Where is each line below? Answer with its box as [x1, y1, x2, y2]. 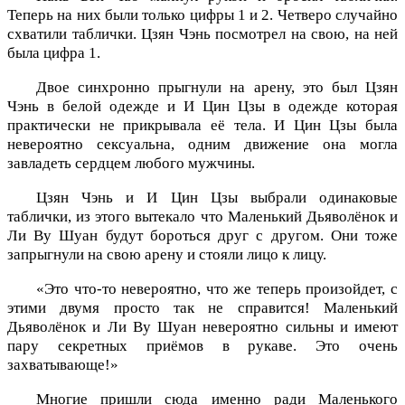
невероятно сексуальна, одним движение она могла [7, 136, 398, 154]
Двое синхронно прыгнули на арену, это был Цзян [36, 79, 398, 97]
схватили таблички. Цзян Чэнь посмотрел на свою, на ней [7, 25, 398, 43]
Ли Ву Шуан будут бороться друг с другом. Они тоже [7, 226, 398, 244]
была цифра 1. [7, 44, 100, 62]
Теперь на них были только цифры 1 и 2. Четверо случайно [7, 6, 398, 24]
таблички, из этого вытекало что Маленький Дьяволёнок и [7, 207, 398, 225]
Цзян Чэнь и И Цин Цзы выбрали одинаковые [36, 188, 398, 206]
